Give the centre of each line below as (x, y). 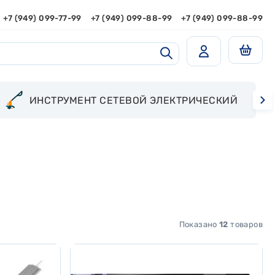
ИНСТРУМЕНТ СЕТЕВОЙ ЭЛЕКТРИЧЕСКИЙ (134, 100)
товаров (245, 224)
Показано (199, 224)
